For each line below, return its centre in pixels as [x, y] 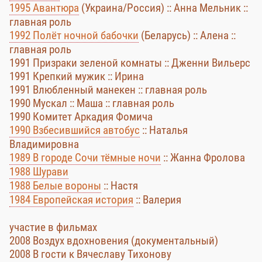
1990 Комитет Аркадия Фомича [81, 117]
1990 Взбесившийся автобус [75, 130]
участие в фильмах [53, 227]
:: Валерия [157, 200]
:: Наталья [164, 130]
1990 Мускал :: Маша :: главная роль [92, 103]
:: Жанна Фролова [203, 158]
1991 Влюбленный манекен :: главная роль [108, 90]
